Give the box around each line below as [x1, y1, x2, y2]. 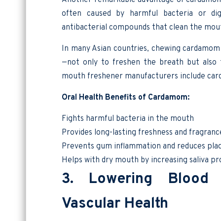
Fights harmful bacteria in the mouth [62, 113, 194, 124]
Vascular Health [62, 194, 168, 213]
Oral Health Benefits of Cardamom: [62, 92, 189, 103]
